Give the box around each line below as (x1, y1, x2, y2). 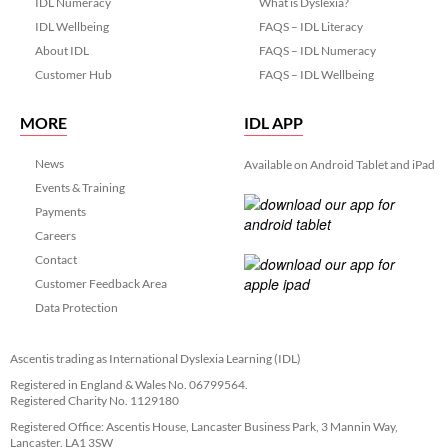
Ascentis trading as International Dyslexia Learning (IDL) (10, 350, 301, 366)
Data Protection (35, 299, 118, 315)
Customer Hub (35, 66, 112, 82)
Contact (35, 251, 77, 267)
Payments (35, 203, 86, 219)
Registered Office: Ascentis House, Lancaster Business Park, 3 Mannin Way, (10, 418, 398, 434)
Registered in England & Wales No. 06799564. (10, 376, 248, 392)
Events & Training (35, 179, 125, 195)
